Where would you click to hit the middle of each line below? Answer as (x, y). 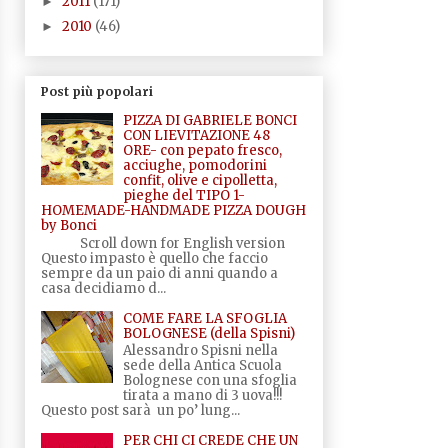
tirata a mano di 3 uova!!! (202, 396)
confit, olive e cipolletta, (199, 180)
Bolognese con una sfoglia (209, 381)
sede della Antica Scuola (202, 366)
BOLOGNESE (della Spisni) (208, 333)
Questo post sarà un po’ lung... (140, 411)
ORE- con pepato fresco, (202, 150)
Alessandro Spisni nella (200, 351)
